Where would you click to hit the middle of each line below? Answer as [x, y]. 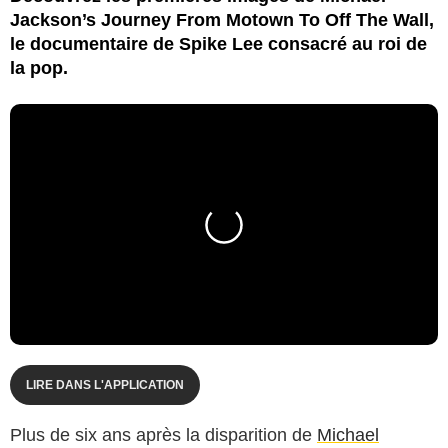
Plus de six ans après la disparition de [163, 434]
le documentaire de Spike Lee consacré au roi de [218, 43]
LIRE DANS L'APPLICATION [105, 384]
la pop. [39, 67]
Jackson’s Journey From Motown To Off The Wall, [222, 19]
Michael [348, 434]
